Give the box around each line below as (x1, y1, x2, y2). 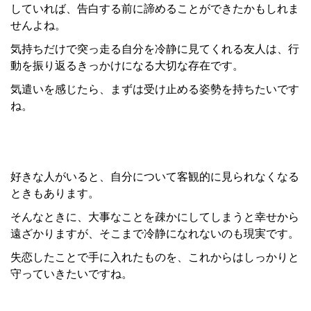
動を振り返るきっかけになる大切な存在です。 (10, 60, 244, 72)
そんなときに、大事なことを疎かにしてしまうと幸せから (10, 211, 299, 224)
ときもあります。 (10, 187, 99, 200)
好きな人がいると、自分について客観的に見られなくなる (10, 171, 299, 183)
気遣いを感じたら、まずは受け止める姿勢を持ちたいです (10, 83, 299, 96)
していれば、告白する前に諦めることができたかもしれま (10, 3, 299, 15)
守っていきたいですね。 (10, 268, 133, 280)
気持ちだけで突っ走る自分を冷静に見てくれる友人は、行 (10, 43, 299, 56)
